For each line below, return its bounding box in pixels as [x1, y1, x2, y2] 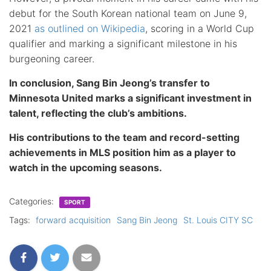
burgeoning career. [9, 52, 94, 65]
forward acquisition [36, 214, 111, 225]
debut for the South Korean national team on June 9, [9, 7, 247, 19]
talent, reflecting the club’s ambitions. [9, 106, 187, 119]
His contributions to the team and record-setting [9, 131, 240, 143]
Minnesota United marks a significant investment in [9, 91, 252, 104]
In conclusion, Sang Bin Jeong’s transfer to [9, 76, 210, 89]
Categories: [9, 195, 56, 206]
